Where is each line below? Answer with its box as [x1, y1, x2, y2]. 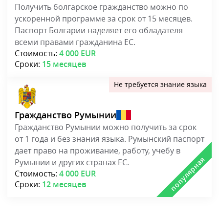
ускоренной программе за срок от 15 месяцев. [15, 13, 193, 24]
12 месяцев [42, 179, 87, 190]
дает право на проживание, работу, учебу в [15, 145, 180, 156]
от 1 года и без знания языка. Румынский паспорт [15, 133, 204, 145]
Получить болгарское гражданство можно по [15, 1, 188, 13]
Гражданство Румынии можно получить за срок [15, 122, 197, 133]
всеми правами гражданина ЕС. [15, 37, 135, 48]
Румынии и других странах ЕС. [15, 157, 129, 168]
